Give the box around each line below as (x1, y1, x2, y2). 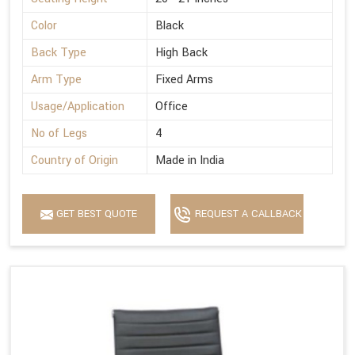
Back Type (31, 44, 86, 62)
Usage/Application (31, 98, 124, 116)
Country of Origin (31, 152, 118, 170)
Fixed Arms (155, 71, 213, 89)
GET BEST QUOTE (53, 207, 137, 222)
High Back (155, 44, 208, 62)
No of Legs (31, 125, 87, 143)
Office (155, 98, 188, 116)
